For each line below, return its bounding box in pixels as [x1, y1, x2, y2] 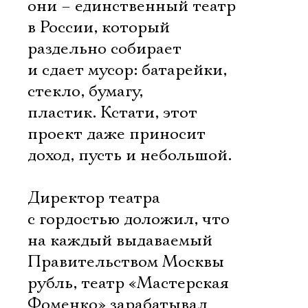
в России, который [27, 17, 170, 38]
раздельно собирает [27, 38, 181, 59]
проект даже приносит [27, 124, 206, 144]
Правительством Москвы [27, 252, 224, 272]
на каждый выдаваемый [27, 230, 212, 251]
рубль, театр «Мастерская [27, 273, 229, 294]
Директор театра [27, 188, 160, 208]
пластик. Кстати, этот [27, 102, 197, 123]
